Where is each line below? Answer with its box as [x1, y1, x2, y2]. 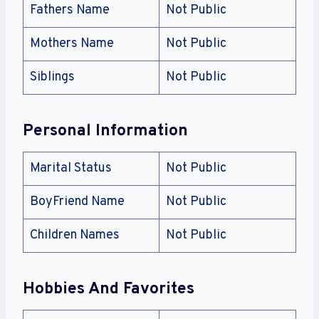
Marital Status [30, 160, 112, 177]
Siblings [30, 69, 75, 86]
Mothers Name [30, 36, 114, 53]
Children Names [30, 227, 120, 244]
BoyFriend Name [30, 194, 125, 211]
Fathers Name [30, 2, 110, 19]
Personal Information [23, 120, 188, 142]
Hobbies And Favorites [23, 278, 194, 300]
